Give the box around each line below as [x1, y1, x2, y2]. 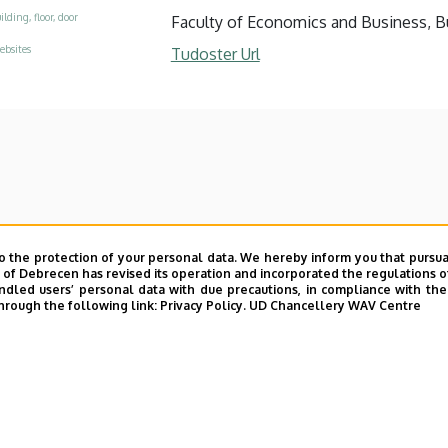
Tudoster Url [170, 43, 260, 64]
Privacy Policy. [160, 298, 246, 313]
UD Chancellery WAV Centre [249, 298, 421, 313]
